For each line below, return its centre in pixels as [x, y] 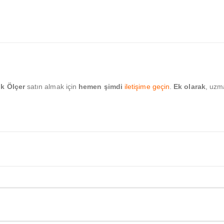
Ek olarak [189, 86]
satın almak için [52, 86]
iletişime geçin [147, 86]
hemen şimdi [100, 86]
